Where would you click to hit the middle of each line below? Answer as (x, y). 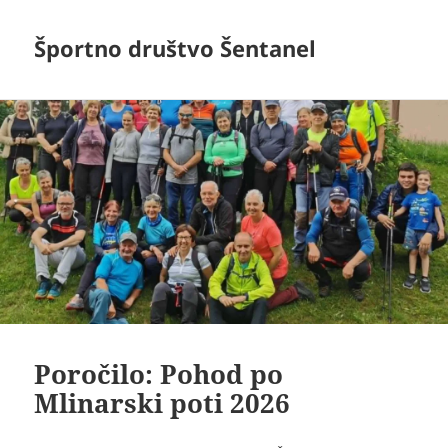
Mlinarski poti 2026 (162, 403)
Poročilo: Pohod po (159, 374)
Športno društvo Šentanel (175, 48)
